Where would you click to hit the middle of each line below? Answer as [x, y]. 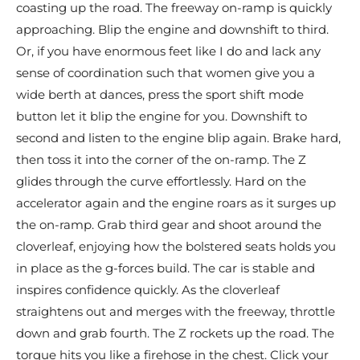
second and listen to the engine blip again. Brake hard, [178, 138]
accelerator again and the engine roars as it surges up [176, 203]
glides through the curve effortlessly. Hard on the [161, 182]
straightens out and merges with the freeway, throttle [176, 312]
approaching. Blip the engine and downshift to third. [172, 30]
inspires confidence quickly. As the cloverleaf [148, 290]
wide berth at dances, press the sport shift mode [160, 95]
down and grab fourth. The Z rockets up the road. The [175, 333]
